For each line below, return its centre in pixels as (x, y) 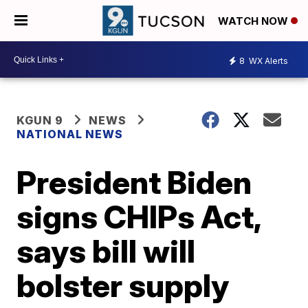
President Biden (134, 182)
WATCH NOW (254, 21)
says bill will (106, 251)
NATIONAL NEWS (70, 134)
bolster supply (123, 285)
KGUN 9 (40, 120)
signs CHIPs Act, (139, 217)
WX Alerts (267, 60)
